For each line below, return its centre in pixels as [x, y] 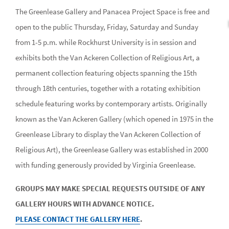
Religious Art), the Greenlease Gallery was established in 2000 [112, 150]
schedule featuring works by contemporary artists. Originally [111, 104]
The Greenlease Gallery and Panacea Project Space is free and [112, 12]
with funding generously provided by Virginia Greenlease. [106, 165]
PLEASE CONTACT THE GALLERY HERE [78, 219]
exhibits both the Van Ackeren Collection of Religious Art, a [108, 58]
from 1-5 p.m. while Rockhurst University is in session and [106, 42]
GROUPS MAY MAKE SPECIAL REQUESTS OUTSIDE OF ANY [110, 188]
